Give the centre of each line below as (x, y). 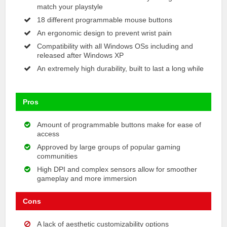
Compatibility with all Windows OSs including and (115, 46)
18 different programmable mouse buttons (105, 20)
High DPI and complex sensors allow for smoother (117, 169)
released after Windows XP (81, 55)
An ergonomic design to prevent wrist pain (105, 33)
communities (58, 156)
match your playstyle (70, 6)
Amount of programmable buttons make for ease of (119, 124)
